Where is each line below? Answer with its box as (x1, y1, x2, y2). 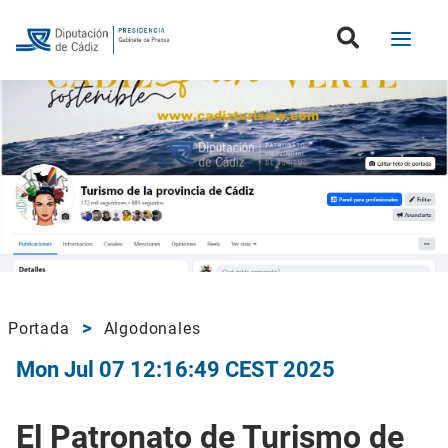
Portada (8, 319, 70, 338)
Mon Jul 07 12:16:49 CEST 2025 (16, 356, 335, 382)
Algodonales (103, 319, 201, 338)
